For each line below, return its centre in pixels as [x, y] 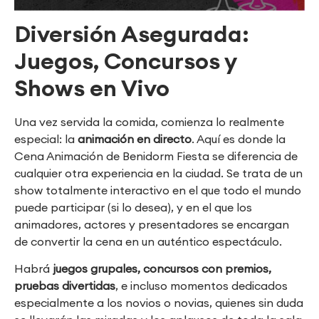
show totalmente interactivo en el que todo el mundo [158, 190]
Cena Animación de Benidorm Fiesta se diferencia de [156, 156]
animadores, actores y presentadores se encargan [152, 224]
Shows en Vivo [92, 88]
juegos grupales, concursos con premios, [162, 269]
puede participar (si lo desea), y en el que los [133, 207]
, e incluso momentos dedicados [202, 286]
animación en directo [135, 138]
